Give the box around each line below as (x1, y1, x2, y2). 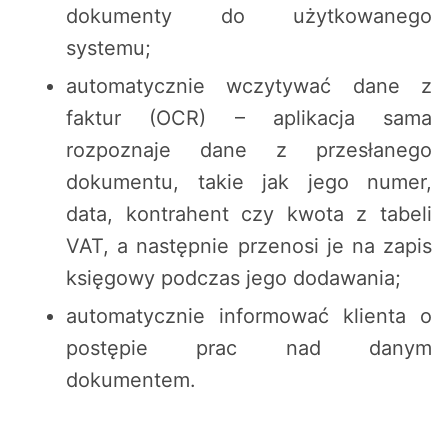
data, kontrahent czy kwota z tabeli (66, 202, 432, 227)
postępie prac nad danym (66, 336, 432, 361)
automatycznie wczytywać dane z (66, 74, 432, 99)
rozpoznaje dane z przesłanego (66, 138, 432, 163)
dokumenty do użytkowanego (66, 4, 432, 29)
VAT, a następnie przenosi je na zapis (66, 234, 432, 259)
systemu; (66, 36, 151, 61)
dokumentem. (66, 368, 196, 393)
